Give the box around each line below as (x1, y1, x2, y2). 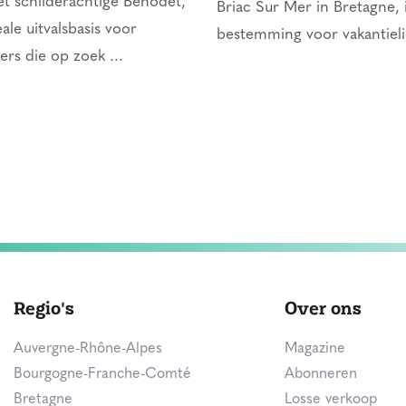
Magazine (284, 342, 345, 356)
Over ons (284, 295, 362, 320)
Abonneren (284, 367, 357, 382)
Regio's (14, 295, 74, 320)
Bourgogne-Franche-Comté (14, 367, 191, 382)
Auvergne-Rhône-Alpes (14, 342, 162, 356)
